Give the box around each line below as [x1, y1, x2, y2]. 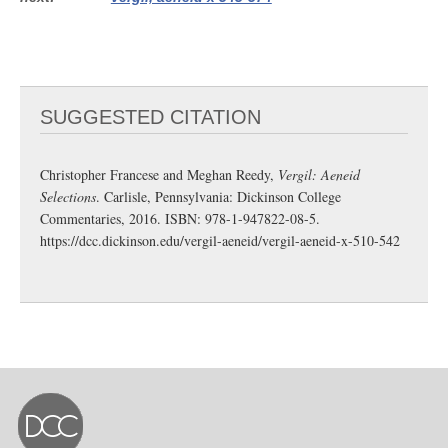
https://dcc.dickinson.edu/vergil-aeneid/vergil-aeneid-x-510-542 [40, 231, 400, 250]
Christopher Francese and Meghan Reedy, [40, 165, 278, 184]
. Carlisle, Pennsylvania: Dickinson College [96, 187, 341, 206]
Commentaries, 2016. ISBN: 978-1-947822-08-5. [40, 209, 320, 228]
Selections [40, 187, 96, 206]
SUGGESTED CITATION [40, 106, 261, 128]
